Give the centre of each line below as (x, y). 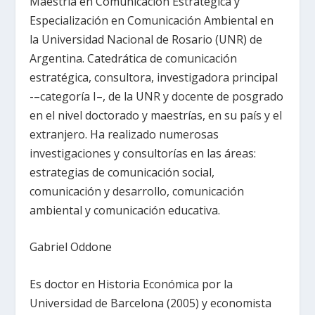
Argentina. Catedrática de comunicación (134, 58)
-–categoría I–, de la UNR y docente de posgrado (157, 96)
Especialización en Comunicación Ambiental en (152, 20)
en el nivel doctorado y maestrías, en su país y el (156, 115)
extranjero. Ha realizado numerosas (124, 134)
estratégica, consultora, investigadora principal (154, 77)
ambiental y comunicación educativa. (125, 210)
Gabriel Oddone (71, 247)
